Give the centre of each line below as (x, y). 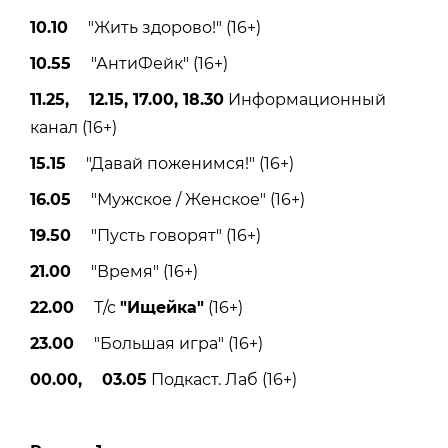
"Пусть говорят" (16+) (166, 235)
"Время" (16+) (134, 271)
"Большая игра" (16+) (168, 343)
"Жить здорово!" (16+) (164, 27)
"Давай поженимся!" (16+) (180, 163)
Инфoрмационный (305, 99)
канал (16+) (73, 127)
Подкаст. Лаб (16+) (222, 379)
